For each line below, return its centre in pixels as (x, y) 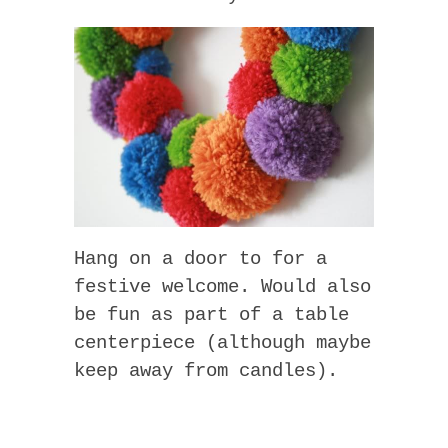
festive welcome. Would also (222, 286)
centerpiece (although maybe (222, 342)
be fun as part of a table (211, 314)
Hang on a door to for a (200, 258)
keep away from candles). (206, 370)
